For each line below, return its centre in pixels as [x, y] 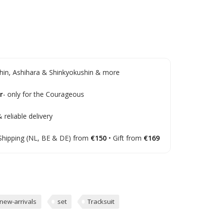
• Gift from [125, 138]
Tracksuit [101, 202]
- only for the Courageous [43, 94]
